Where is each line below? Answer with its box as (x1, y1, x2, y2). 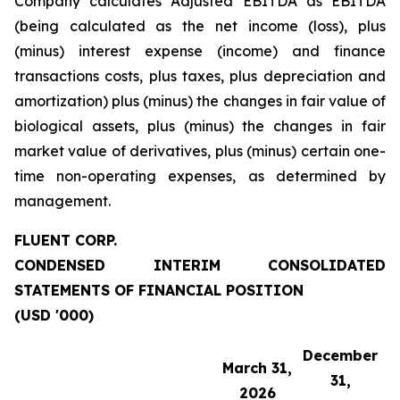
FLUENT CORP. (14, 231, 117, 249)
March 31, (222, 359, 292, 377)
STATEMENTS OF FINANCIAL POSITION (14, 281, 304, 299)
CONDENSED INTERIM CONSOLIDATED (14, 256, 386, 274)
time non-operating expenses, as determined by (14, 167, 386, 185)
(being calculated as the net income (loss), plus (14, 17, 386, 35)
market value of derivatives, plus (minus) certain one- (14, 142, 386, 160)
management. (14, 192, 111, 210)
